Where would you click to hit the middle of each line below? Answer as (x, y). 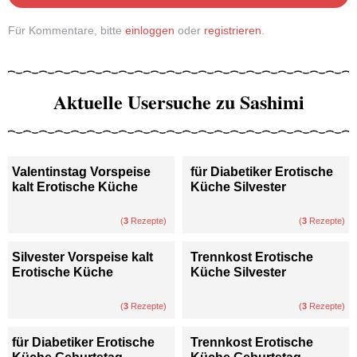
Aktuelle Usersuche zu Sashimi (178, 101)
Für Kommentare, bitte (67, 30)
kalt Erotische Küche (75, 186)
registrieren (233, 30)
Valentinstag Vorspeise (81, 171)
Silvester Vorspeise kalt (82, 257)
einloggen (150, 30)
